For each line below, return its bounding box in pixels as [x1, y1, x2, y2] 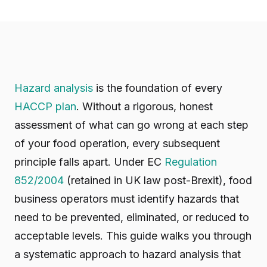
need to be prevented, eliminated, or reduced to [14, 211, 249, 223]
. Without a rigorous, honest [76, 100, 213, 113]
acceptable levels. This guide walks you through [14, 229, 252, 242]
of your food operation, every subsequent [14, 137, 220, 150]
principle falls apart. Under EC [14, 156, 164, 168]
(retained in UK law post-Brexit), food [64, 174, 252, 187]
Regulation [164, 156, 217, 168]
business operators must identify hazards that [14, 193, 239, 205]
